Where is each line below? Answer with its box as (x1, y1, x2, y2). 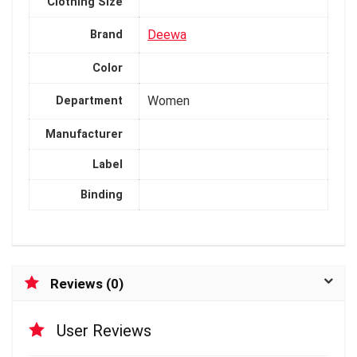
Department (56, 93, 123, 108)
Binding (80, 187, 123, 202)
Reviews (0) (50, 276, 124, 292)
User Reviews (57, 321, 151, 341)
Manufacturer (45, 127, 123, 141)
